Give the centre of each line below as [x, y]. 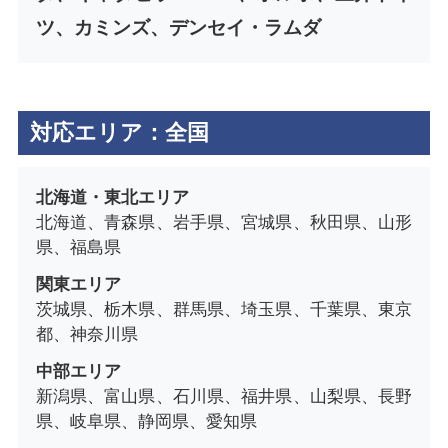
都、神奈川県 [86, 334]
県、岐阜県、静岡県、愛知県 [146, 421]
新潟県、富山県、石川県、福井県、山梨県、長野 [224, 396]
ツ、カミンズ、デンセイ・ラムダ [178, 28]
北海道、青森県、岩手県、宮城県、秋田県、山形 [224, 222]
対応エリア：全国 [119, 132]
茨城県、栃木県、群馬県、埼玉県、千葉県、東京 [224, 309]
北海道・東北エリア [112, 197]
